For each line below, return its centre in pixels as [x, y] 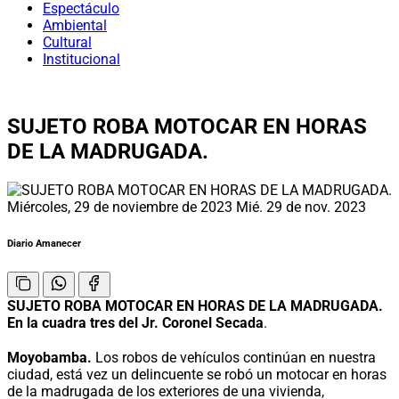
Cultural [67, 42]
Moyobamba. [49, 357]
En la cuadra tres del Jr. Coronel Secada [135, 322]
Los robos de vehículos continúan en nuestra [234, 357]
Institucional [81, 59]
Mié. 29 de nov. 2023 [301, 207]
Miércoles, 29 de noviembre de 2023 [122, 207]
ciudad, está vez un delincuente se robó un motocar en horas [197, 374]
